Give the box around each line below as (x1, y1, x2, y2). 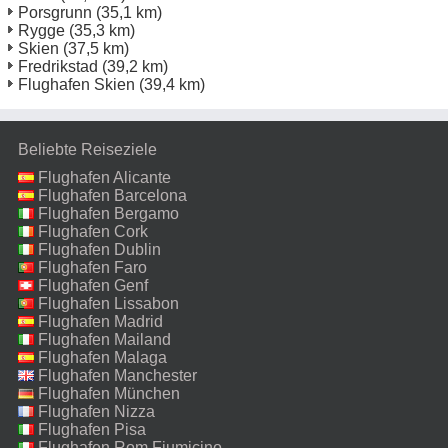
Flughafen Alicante (38, 168, 171, 186)
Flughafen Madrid (38, 312, 163, 330)
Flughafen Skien (18, 75, 135, 93)
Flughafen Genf (38, 276, 148, 294)
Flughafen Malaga (38, 348, 167, 366)
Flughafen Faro (38, 258, 147, 276)
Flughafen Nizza (38, 402, 155, 420)
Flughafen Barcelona (38, 186, 187, 204)
